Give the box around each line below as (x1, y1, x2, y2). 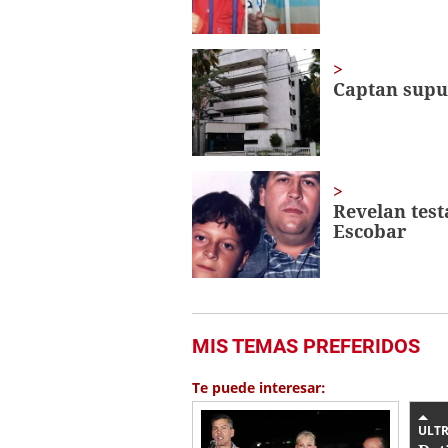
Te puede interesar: (192, 377, 326, 397)
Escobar (332, 218, 406, 243)
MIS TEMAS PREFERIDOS (192, 333, 420, 358)
